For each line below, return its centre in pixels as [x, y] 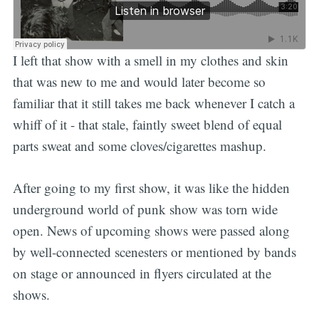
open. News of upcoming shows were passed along [151, 230]
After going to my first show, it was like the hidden [151, 187]
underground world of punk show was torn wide [145, 209]
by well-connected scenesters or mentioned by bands [154, 251]
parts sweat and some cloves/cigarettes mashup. [139, 146]
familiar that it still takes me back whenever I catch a [153, 103]
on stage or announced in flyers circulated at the [142, 273]
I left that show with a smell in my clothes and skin [150, 61]
